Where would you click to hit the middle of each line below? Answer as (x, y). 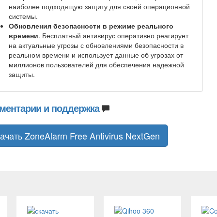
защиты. (22, 74)
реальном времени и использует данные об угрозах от (96, 55)
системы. (23, 16)
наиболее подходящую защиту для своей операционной (99, 6)
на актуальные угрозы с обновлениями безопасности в (96, 45)
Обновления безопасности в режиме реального (91, 26)
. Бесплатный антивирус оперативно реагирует (113, 35)
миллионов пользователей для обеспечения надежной (96, 64)
